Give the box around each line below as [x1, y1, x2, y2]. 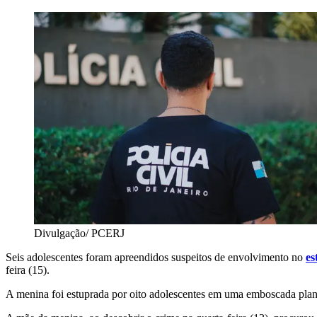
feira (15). [6, 264, 50, 277]
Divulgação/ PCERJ [34, 227, 125, 240]
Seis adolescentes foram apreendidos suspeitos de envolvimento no [6, 251, 306, 264]
